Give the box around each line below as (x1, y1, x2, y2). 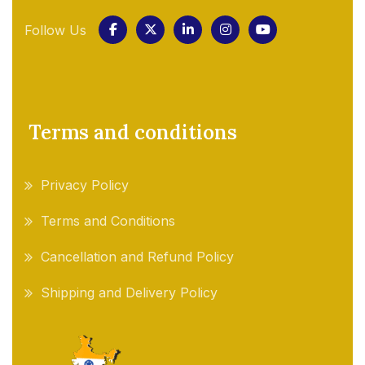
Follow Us (24, 21, 86, 38)
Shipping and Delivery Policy (41, 284, 218, 301)
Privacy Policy (41, 176, 129, 193)
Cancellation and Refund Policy (41, 248, 234, 265)
